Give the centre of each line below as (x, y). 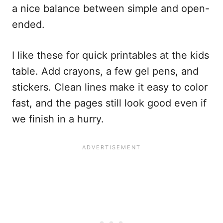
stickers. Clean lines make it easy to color (110, 87)
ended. (28, 24)
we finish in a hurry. (58, 119)
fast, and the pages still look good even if (109, 103)
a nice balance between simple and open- (111, 8)
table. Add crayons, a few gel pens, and (105, 71)
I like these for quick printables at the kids (111, 55)
